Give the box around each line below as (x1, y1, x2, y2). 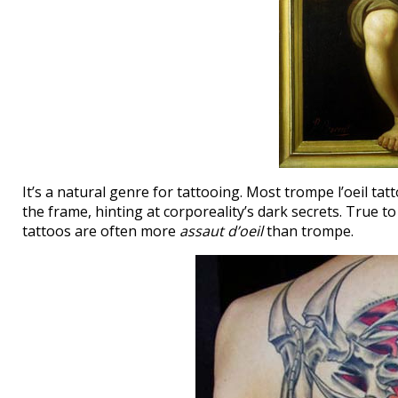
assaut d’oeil (179, 221, 263, 241)
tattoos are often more (22, 221, 179, 241)
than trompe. (263, 221, 354, 241)
